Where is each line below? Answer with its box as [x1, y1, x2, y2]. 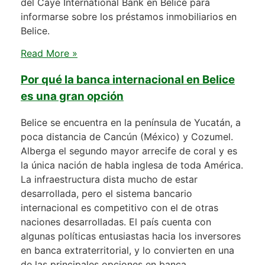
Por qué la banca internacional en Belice [21, 72, 235, 86]
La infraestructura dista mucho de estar [21, 173, 198, 186]
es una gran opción [21, 89, 124, 103]
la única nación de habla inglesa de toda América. [21, 159, 243, 172]
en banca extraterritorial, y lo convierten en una [21, 244, 234, 257]
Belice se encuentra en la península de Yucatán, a [21, 117, 241, 129]
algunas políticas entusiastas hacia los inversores [21, 230, 241, 243]
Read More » [21, 47, 77, 60]
